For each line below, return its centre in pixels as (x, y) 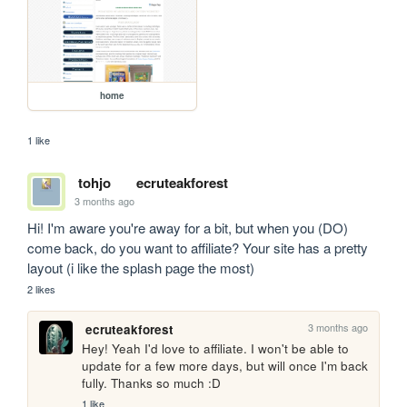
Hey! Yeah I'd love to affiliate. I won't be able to (216, 348)
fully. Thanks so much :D (152, 382)
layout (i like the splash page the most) (141, 267)
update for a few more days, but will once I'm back (225, 365)
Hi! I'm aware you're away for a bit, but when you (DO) (188, 227)
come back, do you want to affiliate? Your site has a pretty (198, 247)
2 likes (42, 288)
